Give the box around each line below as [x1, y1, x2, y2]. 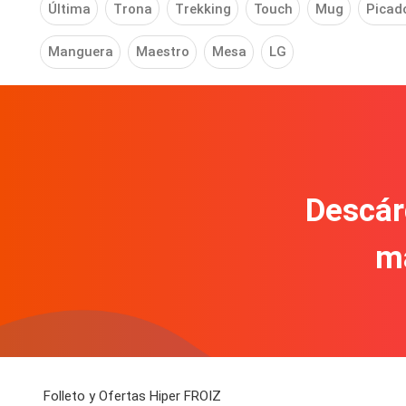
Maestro [135, 43, 189, 61]
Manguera [47, 43, 113, 61]
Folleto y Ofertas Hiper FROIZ [43, 388, 221, 404]
